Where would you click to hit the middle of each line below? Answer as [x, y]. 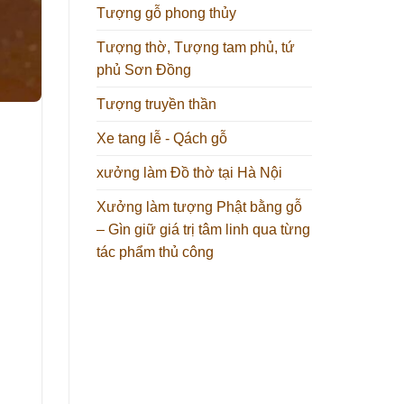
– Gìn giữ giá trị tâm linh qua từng [203, 229]
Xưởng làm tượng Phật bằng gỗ [199, 207]
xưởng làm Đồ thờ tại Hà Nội [189, 172]
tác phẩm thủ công [155, 252]
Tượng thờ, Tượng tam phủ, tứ [196, 47]
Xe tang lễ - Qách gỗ [162, 138]
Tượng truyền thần [156, 104]
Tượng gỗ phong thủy [166, 13]
